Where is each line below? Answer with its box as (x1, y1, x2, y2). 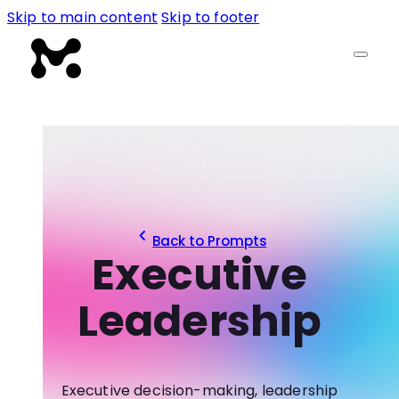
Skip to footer (161, 7, 260, 28)
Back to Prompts (152, 232, 267, 251)
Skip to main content (7, 7, 158, 28)
